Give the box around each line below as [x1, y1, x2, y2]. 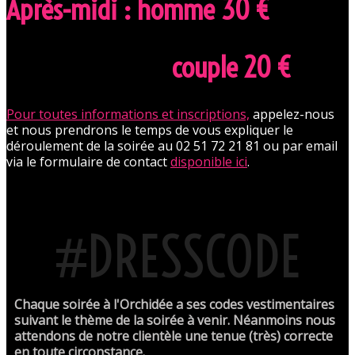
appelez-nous [250, 105, 338, 123]
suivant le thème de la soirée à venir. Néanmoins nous [14, 311, 335, 329]
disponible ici [170, 152, 247, 170]
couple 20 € [6, 48, 292, 85]
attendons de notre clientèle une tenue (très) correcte [14, 326, 333, 345]
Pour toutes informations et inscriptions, [6, 105, 250, 123]
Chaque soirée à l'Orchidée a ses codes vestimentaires [14, 295, 334, 313]
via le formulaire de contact [6, 152, 170, 170]
